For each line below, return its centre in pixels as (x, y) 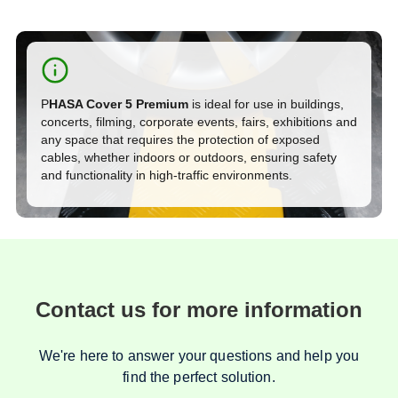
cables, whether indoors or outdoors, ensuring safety (189, 157)
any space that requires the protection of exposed (180, 139)
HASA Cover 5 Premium (119, 103)
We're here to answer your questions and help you (199, 355)
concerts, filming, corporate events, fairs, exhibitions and (199, 121)
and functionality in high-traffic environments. (167, 175)
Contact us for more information (199, 309)
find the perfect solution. (199, 377)
